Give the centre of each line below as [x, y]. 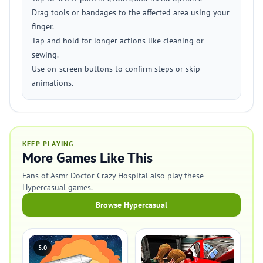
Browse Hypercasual [131, 205]
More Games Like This [87, 158]
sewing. [45, 55]
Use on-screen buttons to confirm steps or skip [116, 69]
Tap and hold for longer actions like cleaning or [118, 41]
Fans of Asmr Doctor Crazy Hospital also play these [113, 176]
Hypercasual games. [58, 187]
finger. [43, 26]
